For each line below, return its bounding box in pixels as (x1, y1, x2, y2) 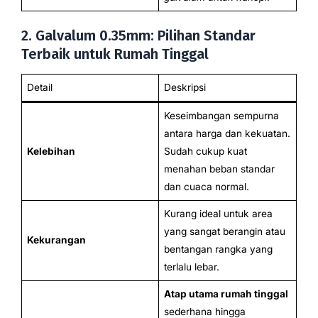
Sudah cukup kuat (163, 145, 247, 157)
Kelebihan (26, 145, 75, 157)
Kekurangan (26, 234, 86, 246)
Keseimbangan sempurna (163, 109, 279, 121)
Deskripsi (163, 81, 206, 93)
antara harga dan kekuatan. (163, 127, 290, 139)
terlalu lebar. (163, 261, 219, 273)
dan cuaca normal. (163, 180, 249, 192)
